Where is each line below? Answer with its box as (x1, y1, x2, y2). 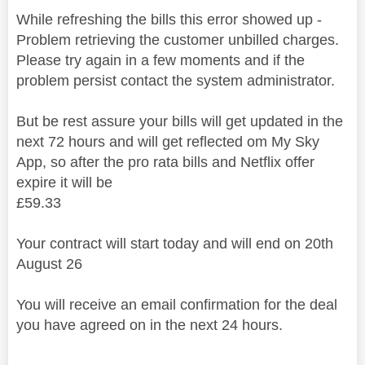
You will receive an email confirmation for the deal (16, 296, 337, 313)
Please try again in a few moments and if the (16, 51, 305, 68)
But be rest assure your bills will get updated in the (16, 112, 343, 130)
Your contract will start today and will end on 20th (16, 235, 333, 252)
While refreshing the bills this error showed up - (16, 11, 322, 28)
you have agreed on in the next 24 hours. (16, 316, 283, 333)
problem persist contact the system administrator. (16, 72, 335, 89)
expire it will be (16, 174, 112, 191)
